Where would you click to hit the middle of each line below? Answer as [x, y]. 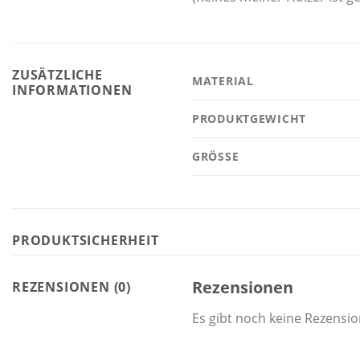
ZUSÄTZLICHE [57, 75]
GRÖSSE [212, 157]
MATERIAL [223, 81]
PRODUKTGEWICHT [250, 119]
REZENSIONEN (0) [72, 287]
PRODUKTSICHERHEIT [86, 241]
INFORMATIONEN [72, 90]
